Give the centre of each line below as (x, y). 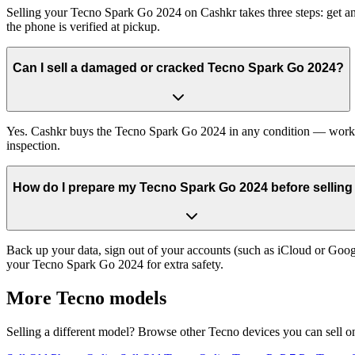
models (136, 298)
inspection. (33, 145)
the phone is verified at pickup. (83, 26)
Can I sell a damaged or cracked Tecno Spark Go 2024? (178, 68)
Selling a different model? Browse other (107, 331)
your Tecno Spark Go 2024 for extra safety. (115, 265)
